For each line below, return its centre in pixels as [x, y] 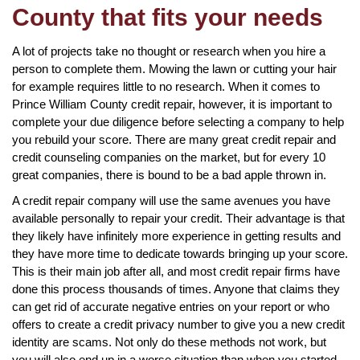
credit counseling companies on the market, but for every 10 [169, 157]
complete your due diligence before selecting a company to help [178, 121]
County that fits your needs [168, 17]
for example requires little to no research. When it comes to [166, 86]
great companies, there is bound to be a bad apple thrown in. [169, 174]
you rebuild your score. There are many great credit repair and [174, 139]
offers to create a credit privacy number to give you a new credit [178, 324]
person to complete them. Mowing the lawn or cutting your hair [174, 68]
